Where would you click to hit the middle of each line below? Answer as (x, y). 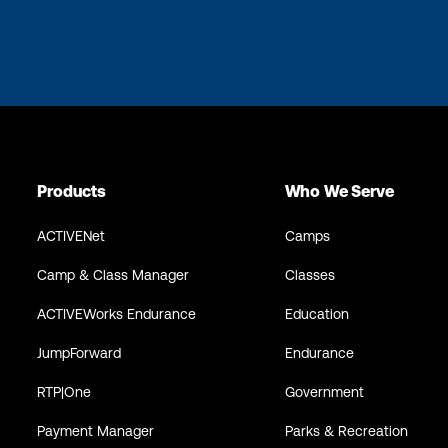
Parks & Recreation (346, 430)
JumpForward (79, 352)
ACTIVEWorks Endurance (117, 313)
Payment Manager (96, 430)
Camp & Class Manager (113, 274)
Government (324, 391)
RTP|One (64, 391)
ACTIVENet (71, 235)
